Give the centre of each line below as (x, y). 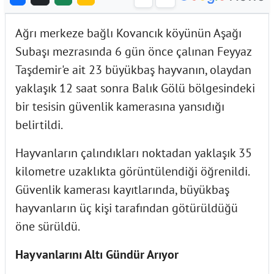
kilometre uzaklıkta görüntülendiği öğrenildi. (132, 171)
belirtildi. (39, 124)
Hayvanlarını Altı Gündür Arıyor (97, 254)
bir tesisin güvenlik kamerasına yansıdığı (120, 106)
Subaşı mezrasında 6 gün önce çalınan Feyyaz (133, 51)
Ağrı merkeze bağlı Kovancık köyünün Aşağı (128, 33)
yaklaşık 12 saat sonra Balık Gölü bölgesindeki (135, 88)
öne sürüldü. (48, 226)
